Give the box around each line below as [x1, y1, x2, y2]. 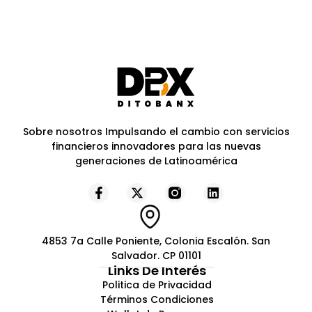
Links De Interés [107, 261, 206, 279]
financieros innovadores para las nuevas [51, 139, 261, 153]
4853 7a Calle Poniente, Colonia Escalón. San [42, 233, 270, 248]
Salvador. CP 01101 [111, 248, 201, 263]
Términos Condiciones [100, 292, 214, 306]
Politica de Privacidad [102, 277, 212, 292]
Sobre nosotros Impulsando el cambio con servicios [22, 124, 290, 139]
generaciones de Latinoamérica [75, 153, 237, 168]
